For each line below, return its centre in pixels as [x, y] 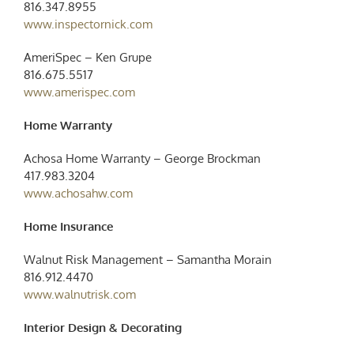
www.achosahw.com [78, 193]
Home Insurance [68, 226]
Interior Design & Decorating [102, 327]
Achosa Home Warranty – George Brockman [142, 158]
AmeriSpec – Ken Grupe [87, 57]
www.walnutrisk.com [79, 294]
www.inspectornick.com [88, 24]
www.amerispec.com [79, 92]
